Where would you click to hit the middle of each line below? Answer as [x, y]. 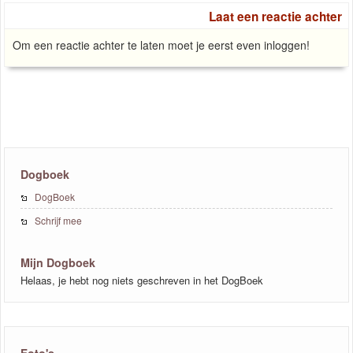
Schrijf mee [58, 220]
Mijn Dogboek [58, 262]
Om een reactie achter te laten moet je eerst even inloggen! [161, 45]
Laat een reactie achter [275, 16]
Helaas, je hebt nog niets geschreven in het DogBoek [142, 280]
